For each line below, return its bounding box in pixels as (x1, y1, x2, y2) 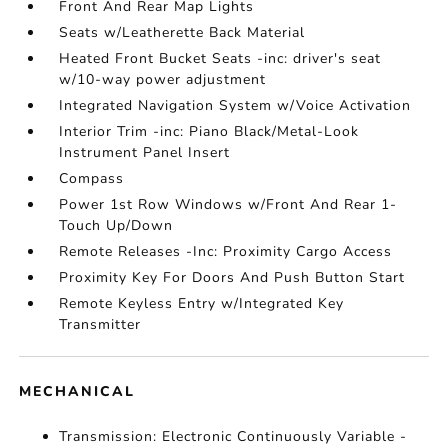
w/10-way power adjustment (59, 70, 267, 89)
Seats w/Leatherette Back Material (59, 23, 306, 42)
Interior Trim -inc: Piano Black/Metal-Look (59, 122, 360, 141)
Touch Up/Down (59, 216, 174, 235)
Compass (59, 169, 125, 188)
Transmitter (59, 315, 142, 334)
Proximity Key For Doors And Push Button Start (59, 268, 406, 287)
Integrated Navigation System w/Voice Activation (59, 96, 412, 115)
